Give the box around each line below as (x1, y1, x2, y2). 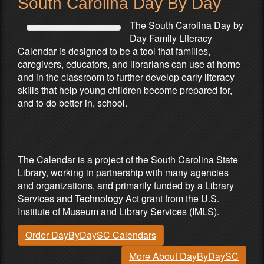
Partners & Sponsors (18, 136, 89, 146)
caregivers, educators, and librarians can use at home (18, 57, 240, 71)
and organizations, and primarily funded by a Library (18, 179, 234, 193)
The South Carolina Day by (130, 18, 243, 32)
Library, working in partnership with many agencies (18, 166, 229, 180)
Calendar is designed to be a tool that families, (18, 44, 210, 58)
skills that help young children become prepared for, (18, 83, 232, 97)
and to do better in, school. (18, 96, 127, 110)
